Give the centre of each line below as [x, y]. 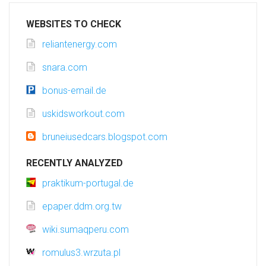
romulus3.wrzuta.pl [81, 253]
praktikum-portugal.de [88, 183]
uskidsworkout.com [83, 114]
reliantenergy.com [80, 45]
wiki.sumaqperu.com [85, 230]
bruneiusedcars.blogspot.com [105, 137]
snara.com [65, 68]
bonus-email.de [74, 91]
